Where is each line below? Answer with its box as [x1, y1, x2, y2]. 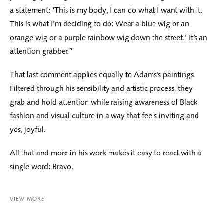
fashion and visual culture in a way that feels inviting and [10, 111, 199, 121]
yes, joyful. [10, 125, 45, 134]
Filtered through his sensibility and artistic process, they [10, 84, 193, 93]
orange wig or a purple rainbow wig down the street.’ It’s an [10, 33, 207, 43]
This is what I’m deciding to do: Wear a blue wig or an [10, 19, 189, 29]
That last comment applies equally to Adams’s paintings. [10, 70, 196, 80]
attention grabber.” [10, 46, 73, 56]
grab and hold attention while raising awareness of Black [10, 97, 197, 107]
